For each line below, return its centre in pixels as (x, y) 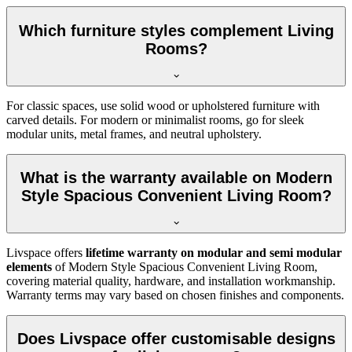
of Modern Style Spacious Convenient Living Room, (185, 266)
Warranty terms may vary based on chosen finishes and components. (175, 295)
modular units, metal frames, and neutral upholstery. (134, 134)
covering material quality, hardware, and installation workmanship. (171, 280)
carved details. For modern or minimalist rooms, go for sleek (155, 119)
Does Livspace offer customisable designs (176, 339)
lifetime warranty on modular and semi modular (214, 252)
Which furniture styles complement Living (176, 31)
